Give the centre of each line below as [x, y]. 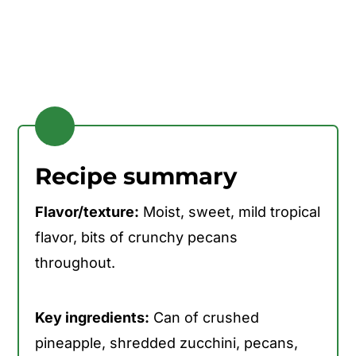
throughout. [75, 262]
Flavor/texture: [87, 211]
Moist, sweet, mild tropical [230, 211]
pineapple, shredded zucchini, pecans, [167, 342]
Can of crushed [205, 317]
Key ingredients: [93, 317]
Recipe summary [136, 176]
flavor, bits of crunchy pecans [137, 237]
